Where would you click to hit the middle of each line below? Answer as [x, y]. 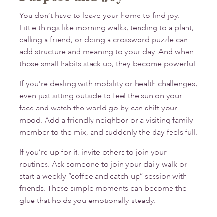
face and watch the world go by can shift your [98, 108]
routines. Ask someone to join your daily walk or [103, 164]
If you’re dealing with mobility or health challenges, [108, 84]
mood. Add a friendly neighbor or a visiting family [106, 120]
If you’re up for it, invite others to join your [93, 152]
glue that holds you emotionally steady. [87, 201]
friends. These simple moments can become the [103, 189]
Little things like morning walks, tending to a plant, [107, 28]
